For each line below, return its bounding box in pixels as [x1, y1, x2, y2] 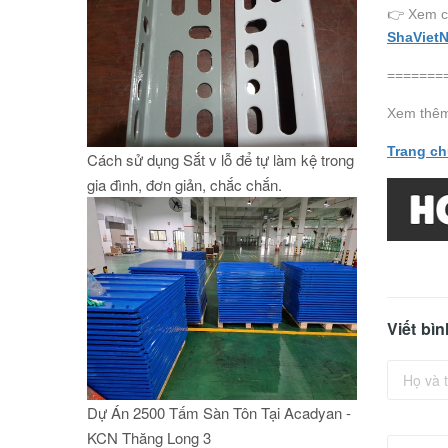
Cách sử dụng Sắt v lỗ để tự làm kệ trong [87, 149, 354, 171]
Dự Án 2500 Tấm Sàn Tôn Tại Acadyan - [87, 401, 351, 423]
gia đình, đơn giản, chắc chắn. [87, 174, 282, 196]
